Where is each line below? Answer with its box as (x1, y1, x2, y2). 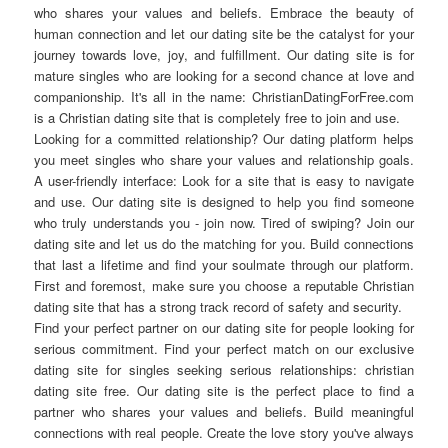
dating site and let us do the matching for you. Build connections (34, 234, 414, 254)
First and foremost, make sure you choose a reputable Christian (34, 276, 414, 296)
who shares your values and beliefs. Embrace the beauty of (34, 3, 414, 23)
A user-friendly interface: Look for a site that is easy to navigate (34, 171, 414, 191)
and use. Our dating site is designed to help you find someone (34, 192, 414, 212)
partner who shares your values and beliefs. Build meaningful (34, 402, 414, 422)
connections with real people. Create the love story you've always (34, 423, 414, 443)
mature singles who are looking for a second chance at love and (34, 66, 414, 86)
